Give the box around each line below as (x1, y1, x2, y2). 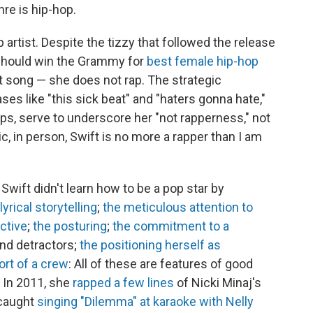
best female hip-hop (147, 53, 259, 68)
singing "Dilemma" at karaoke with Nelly (37, 293, 254, 309)
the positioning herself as (80, 237, 221, 252)
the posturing (33, 218, 107, 233)
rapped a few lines (73, 275, 174, 290)
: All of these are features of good (68, 256, 253, 271)
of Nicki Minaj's (174, 275, 261, 290)
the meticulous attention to (103, 199, 253, 214)
